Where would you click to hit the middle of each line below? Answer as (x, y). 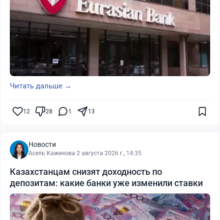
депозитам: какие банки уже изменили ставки (106, 183)
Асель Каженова (52, 153)
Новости (42, 144)
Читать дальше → (41, 86)
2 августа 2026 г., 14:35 (109, 153)
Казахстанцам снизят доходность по (86, 172)
